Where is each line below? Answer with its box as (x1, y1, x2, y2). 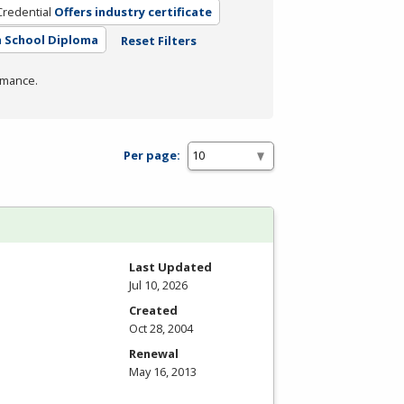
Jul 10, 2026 (129, 276, 188, 293)
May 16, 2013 (129, 363, 197, 380)
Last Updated (129, 258, 212, 275)
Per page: (124, 147, 180, 164)
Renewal (129, 344, 179, 362)
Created (129, 301, 178, 318)
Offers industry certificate (53, 3, 212, 20)
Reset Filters (120, 32, 197, 49)
